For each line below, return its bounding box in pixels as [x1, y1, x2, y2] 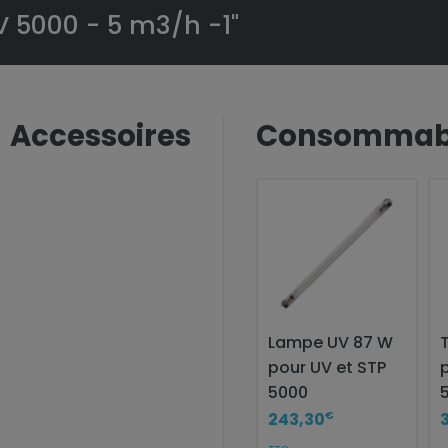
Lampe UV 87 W [268, 330, 394, 354]
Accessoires [9, 116, 191, 157]
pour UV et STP [268, 355, 387, 379]
